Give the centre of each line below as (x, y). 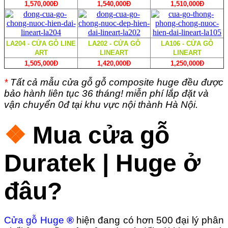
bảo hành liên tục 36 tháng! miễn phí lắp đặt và (106, 93)
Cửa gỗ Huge (34, 220)
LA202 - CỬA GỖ (114, 43)
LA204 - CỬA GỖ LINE (41, 43)
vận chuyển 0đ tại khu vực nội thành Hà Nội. (101, 104)
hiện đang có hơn (117, 220)
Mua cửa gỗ (101, 135)
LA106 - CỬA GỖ (187, 43)
